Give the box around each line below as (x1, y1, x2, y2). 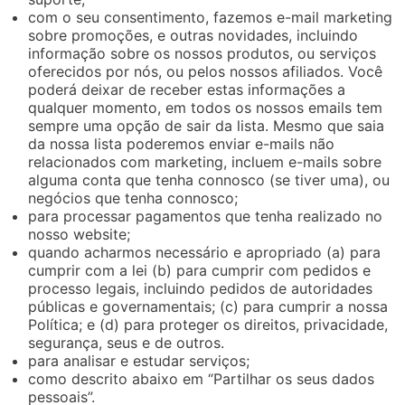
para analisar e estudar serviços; (28, 351, 250, 370)
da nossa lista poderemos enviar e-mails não (28, 134, 335, 153)
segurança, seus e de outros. (28, 333, 225, 352)
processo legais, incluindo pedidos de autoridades (28, 278, 373, 297)
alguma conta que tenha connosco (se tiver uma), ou (28, 170, 391, 189)
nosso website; (28, 224, 131, 243)
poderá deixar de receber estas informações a (28, 80, 346, 99)
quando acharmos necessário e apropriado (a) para (28, 242, 381, 261)
